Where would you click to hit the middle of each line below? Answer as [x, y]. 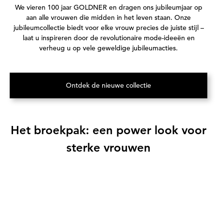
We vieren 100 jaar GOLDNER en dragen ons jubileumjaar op [108, 7]
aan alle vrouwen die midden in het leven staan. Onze [108, 17]
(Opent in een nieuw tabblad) [153, 89]
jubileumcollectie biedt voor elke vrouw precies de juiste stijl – [108, 27]
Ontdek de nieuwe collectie [108, 85]
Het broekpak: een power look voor [108, 130]
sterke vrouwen [108, 147]
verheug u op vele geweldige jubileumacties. [108, 48]
